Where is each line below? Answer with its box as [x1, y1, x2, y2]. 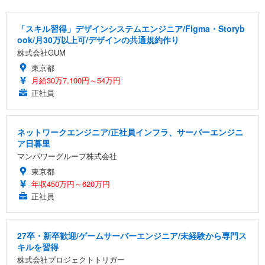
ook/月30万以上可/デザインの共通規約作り [17, 33, 179, 46]
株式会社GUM [17, 46, 66, 58]
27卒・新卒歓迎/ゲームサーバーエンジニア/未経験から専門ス [17, 229, 247, 241]
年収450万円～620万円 [31, 177, 110, 189]
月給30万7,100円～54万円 [31, 74, 121, 86]
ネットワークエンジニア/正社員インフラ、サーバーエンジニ [17, 125, 243, 138]
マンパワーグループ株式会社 [17, 150, 117, 161]
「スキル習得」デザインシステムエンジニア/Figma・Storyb [17, 22, 245, 34]
